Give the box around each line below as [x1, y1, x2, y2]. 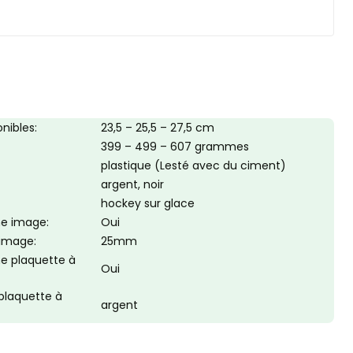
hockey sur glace [101, 195, 195, 211]
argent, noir [101, 176, 164, 192]
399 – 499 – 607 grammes [101, 139, 249, 154]
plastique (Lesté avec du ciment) [101, 158, 286, 173]
